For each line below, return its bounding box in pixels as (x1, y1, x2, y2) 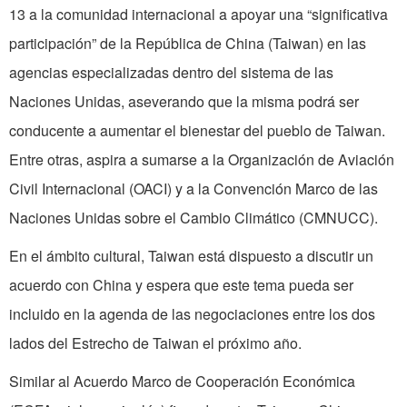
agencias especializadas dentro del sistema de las (9, 62, 333, 84)
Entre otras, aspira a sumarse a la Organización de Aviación (9, 149, 394, 171)
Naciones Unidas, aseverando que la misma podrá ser (9, 91, 359, 113)
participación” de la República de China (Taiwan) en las (9, 33, 366, 55)
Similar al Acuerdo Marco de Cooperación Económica (9, 371, 355, 392)
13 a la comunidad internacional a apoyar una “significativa (9, 4, 388, 25)
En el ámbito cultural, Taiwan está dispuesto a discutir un (9, 245, 373, 267)
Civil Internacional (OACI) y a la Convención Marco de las (9, 178, 378, 200)
